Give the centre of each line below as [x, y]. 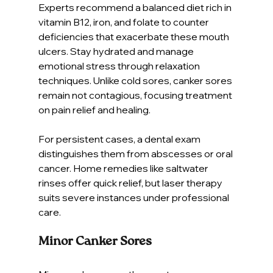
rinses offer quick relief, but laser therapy [131, 183]
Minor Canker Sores [95, 242]
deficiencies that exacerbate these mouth [134, 36]
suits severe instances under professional [134, 197]
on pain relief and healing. [94, 109]
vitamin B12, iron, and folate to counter [124, 22]
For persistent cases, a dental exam [120, 139]
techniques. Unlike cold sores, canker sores [136, 80]
